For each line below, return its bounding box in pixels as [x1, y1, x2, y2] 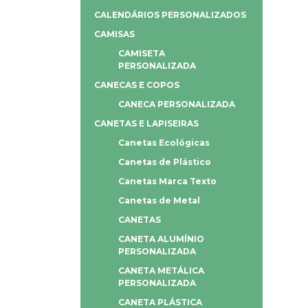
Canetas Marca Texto [118, 176, 217, 186]
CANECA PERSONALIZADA [118, 99, 235, 109]
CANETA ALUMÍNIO [118, 234, 204, 244]
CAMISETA [118, 48, 165, 58]
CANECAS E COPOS [94, 80, 179, 90]
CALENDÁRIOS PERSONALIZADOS [94, 10, 246, 20]
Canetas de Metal [118, 195, 200, 206]
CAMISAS [94, 29, 135, 39]
